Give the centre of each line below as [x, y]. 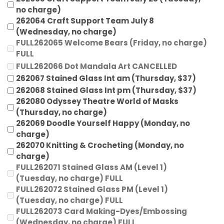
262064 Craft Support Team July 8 [85, 21]
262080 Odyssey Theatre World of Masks [97, 101]
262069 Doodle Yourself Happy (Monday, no [103, 123]
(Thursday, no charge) [61, 112]
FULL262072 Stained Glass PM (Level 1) [92, 189]
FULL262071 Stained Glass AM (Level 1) [91, 167]
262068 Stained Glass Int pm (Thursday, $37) [106, 90]
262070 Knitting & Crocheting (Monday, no [100, 145]
